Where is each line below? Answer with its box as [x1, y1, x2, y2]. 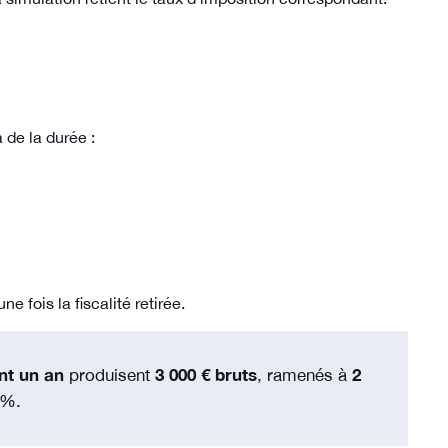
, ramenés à [256, 364, 352, 386]
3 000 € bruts [154, 364, 257, 386]
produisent [63, 364, 155, 386]
